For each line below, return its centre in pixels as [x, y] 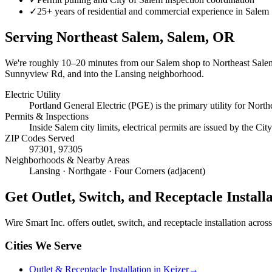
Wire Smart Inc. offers [48, 222]
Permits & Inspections [47, 116]
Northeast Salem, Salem [131, 37]
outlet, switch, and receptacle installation [169, 222]
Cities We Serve [43, 246]
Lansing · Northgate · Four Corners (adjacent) [117, 171]
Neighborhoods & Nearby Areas [67, 160]
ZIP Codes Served [40, 138]
